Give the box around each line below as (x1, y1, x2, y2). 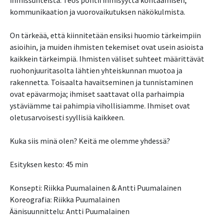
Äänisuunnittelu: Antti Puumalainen (10, 206, 130, 216)
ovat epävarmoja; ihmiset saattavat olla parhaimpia (10, 88, 184, 99)
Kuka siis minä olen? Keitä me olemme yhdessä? (10, 135, 170, 146)
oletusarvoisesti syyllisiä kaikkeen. (10, 112, 125, 122)
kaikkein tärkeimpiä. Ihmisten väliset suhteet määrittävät (10, 53, 204, 64)
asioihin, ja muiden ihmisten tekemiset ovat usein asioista (10, 42, 203, 52)
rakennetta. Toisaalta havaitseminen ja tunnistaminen (10, 77, 193, 87)
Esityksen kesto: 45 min (10, 159, 88, 169)
